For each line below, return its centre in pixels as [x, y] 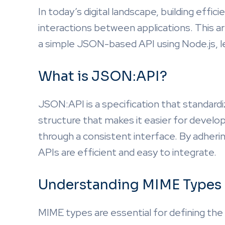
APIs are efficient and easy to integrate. [127, 152]
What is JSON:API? [103, 76]
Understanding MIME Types [130, 185]
